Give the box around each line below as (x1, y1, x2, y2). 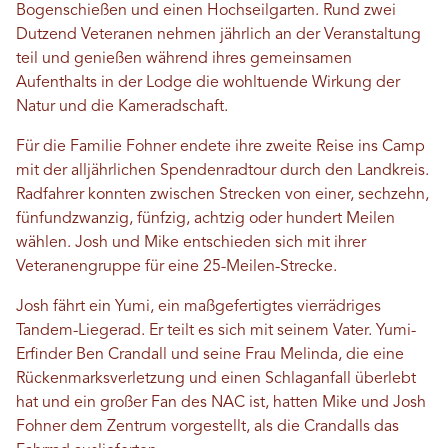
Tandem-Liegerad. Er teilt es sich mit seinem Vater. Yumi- (16, 323, 416, 340)
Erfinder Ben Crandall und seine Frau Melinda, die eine (16, 347, 404, 364)
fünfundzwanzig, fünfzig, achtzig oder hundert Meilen (16, 211, 395, 228)
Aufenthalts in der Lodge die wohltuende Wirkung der (16, 75, 400, 92)
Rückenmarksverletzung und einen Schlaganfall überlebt (16, 371, 416, 388)
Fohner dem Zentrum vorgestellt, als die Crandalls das (16, 419, 399, 436)
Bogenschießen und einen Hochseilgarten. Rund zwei (16, 3, 396, 20)
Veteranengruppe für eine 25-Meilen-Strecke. (16, 259, 337, 276)
